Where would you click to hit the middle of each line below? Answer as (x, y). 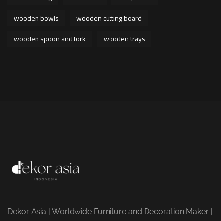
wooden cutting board (109, 18)
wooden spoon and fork (50, 38)
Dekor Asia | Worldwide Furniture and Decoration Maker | (110, 212)
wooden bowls (36, 18)
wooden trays (124, 38)
